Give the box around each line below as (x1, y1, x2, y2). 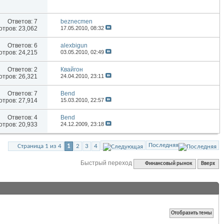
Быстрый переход (80, 159, 132, 167)
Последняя (148, 142, 178, 149)
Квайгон (60, 66, 83, 73)
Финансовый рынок (145, 161, 192, 167)
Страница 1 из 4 (17, 143, 61, 150)
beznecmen (60, 18, 93, 25)
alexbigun (60, 42, 88, 49)
